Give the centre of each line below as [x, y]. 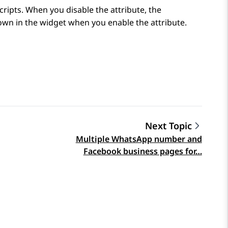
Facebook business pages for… [142, 151]
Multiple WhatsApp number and [139, 139]
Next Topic [168, 126]
